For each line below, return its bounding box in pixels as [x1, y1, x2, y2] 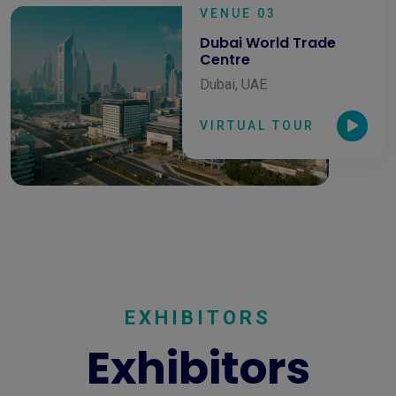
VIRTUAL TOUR [200, 118, 315, 133]
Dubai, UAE [200, 75, 267, 93]
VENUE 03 [200, 5, 277, 20]
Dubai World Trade [200, 32, 336, 53]
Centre [200, 49, 250, 70]
